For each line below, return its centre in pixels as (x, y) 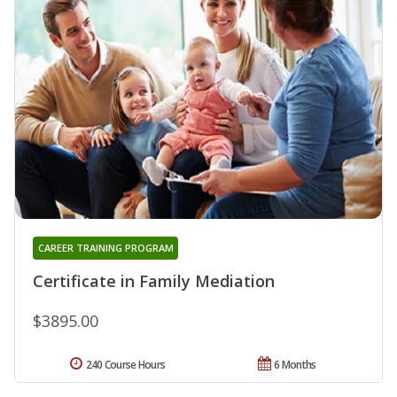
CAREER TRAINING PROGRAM (105, 247)
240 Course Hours (125, 364)
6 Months (295, 364)
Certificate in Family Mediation (154, 280)
